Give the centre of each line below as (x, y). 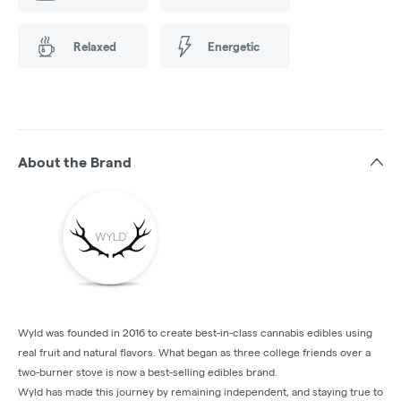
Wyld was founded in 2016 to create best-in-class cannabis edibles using (195, 333)
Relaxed (94, 46)
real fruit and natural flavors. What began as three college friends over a (194, 353)
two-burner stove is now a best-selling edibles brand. (148, 372)
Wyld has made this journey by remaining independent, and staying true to (200, 392)
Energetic (233, 46)
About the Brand (75, 163)
